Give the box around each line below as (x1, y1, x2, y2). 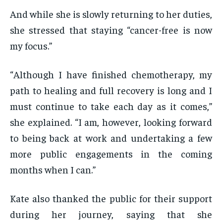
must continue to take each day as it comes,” (10, 100, 212, 112)
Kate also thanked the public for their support (10, 192, 212, 205)
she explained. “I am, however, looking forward (10, 115, 212, 128)
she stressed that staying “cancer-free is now (10, 23, 212, 36)
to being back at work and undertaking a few (10, 131, 212, 144)
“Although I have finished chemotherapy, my (10, 68, 212, 81)
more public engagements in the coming (10, 147, 212, 160)
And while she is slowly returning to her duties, (10, 7, 212, 20)
